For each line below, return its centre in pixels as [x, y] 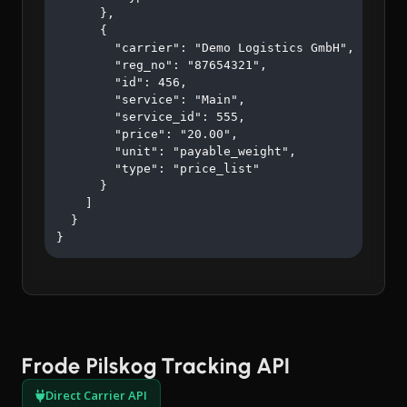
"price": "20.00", [147, 134]
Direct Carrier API [96, 396]
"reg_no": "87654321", [162, 65]
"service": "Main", [151, 100]
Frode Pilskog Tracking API [156, 366]
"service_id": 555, [151, 117]
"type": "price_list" [158, 169]
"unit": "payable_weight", [176, 152]
